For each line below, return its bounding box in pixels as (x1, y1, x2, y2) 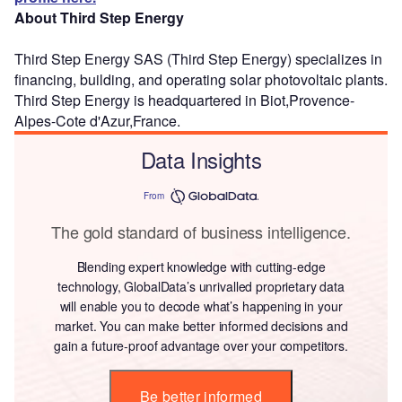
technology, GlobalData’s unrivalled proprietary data (57, 276, 345, 295)
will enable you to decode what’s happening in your (59, 296, 343, 315)
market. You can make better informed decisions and (54, 316, 348, 335)
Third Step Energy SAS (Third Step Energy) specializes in (14, 48, 382, 69)
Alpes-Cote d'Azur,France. (14, 109, 180, 131)
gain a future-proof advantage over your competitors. (54, 336, 348, 354)
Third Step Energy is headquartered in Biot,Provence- (14, 89, 354, 110)
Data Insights (140, 143, 262, 175)
